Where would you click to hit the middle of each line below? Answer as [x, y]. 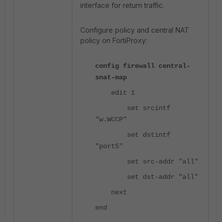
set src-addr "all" [147, 161]
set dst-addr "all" [147, 177]
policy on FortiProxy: [114, 40]
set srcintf [133, 108]
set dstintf [133, 135]
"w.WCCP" [111, 119]
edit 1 [115, 92]
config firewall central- [143, 66]
